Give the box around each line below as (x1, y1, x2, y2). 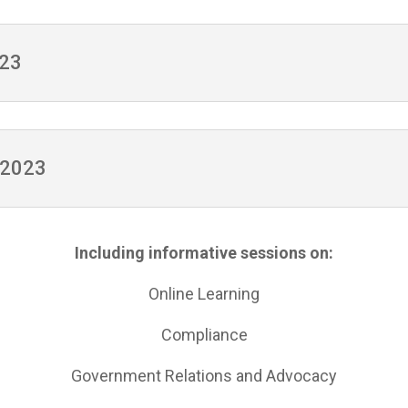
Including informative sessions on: (75, 243, 333, 263)
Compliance (160, 325, 248, 345)
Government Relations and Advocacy (71, 366, 337, 386)
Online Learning (148, 284, 260, 304)
